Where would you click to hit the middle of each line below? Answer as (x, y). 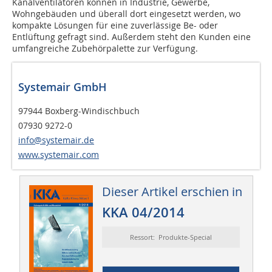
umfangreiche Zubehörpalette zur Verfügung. (105, 49)
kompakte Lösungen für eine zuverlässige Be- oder (115, 25)
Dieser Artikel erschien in (172, 192)
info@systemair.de (56, 140)
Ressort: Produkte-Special (171, 237)
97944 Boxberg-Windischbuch (79, 111)
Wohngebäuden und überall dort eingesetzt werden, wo (126, 14)
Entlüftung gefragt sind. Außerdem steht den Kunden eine (131, 37)
